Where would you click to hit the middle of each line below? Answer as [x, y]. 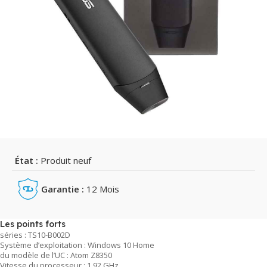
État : [27, 160]
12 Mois [102, 189]
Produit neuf [65, 160]
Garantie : [63, 189]
